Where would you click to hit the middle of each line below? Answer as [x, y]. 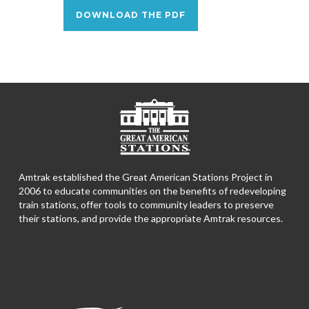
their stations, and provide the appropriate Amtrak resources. [150, 218]
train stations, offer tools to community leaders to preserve [146, 205]
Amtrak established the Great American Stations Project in [145, 177]
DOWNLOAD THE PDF [130, 14]
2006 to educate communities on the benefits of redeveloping [152, 191]
